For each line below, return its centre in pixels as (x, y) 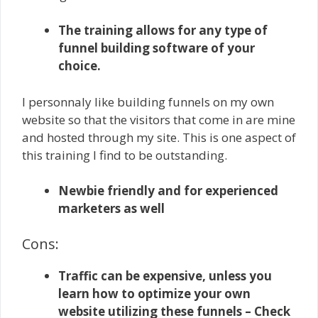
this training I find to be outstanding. (125, 155)
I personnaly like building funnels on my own (148, 102)
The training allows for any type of (163, 31)
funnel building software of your (157, 48)
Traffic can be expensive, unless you (165, 275)
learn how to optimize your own (154, 293)
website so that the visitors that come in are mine (159, 119)
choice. (81, 66)
